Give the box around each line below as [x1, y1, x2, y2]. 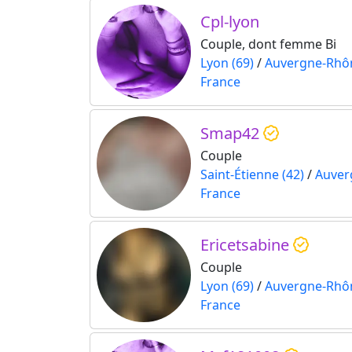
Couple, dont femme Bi [200, 35, 336, 53]
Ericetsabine [200, 234, 293, 256]
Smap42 [200, 123, 263, 145]
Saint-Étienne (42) [200, 166, 304, 184]
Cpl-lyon [200, 11, 259, 33]
